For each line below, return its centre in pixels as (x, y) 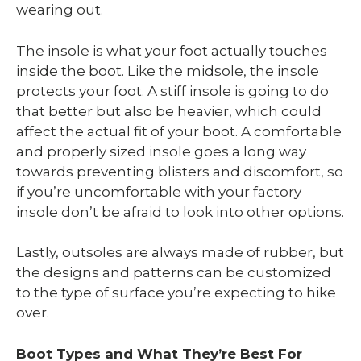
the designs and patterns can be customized (174, 273)
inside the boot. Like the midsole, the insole (168, 71)
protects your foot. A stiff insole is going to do (172, 91)
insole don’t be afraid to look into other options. (180, 212)
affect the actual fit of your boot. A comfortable (179, 131)
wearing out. (60, 10)
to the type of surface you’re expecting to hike (176, 293)
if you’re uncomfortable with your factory (159, 191)
